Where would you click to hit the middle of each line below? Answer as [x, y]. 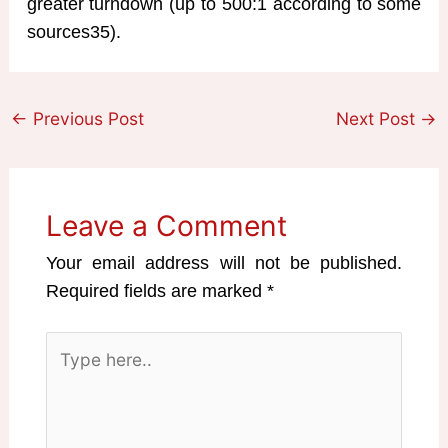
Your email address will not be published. [224, 262]
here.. [68, 372]
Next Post [377, 118]
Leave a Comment [167, 225]
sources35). [73, 31]
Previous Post [86, 118]
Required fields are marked [157, 290]
